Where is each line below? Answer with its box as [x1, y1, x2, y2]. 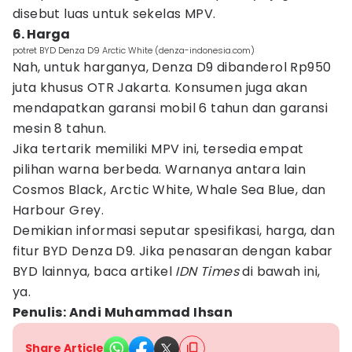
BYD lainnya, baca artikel [13, 262, 176, 280]
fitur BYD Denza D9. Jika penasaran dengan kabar [13, 242, 333, 260]
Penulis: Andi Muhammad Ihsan [13, 303, 236, 321]
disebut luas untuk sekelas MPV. [13, 5, 216, 23]
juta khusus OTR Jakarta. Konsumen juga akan [13, 79, 308, 97]
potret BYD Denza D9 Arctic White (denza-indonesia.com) [13, 44, 255, 57]
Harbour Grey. [13, 201, 104, 219]
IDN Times [175, 262, 240, 280]
